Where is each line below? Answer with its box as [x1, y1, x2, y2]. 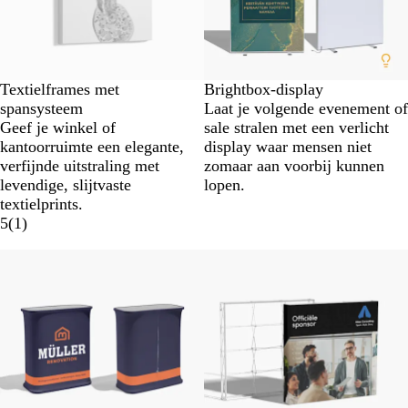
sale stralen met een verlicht [204, 118, 389, 137]
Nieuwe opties [204, 250, 299, 268]
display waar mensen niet [204, 138, 372, 156]
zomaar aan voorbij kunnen [204, 157, 384, 175]
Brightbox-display [204, 80, 323, 98]
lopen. [204, 176, 245, 194]
